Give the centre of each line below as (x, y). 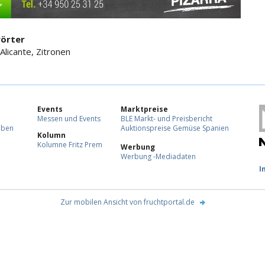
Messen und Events (69, 119)
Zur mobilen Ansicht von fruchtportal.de (127, 202)
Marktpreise (144, 109)
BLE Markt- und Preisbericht (167, 119)
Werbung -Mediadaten (158, 157)
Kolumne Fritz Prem (70, 145)
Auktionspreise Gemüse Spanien (175, 128)
